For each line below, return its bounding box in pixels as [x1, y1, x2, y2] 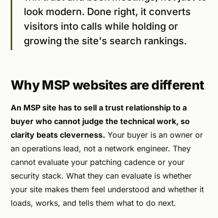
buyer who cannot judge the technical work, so [11, 116, 190, 127]
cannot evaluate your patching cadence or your [11, 157, 184, 167]
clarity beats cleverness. [11, 130, 105, 140]
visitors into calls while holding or [24, 20, 178, 32]
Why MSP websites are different [11, 77, 204, 93]
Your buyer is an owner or [105, 130, 203, 140]
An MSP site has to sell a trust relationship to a [11, 103, 187, 113]
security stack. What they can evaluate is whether [11, 171, 192, 181]
